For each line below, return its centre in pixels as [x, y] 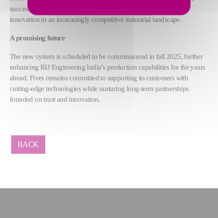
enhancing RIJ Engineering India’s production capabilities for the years [108, 67]
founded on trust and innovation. [55, 99]
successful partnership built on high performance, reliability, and [98, 8]
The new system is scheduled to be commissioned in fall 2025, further [106, 56]
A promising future [37, 37]
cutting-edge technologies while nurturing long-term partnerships [99, 88]
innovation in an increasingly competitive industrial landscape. [96, 19]
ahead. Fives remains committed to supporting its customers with [99, 77]
